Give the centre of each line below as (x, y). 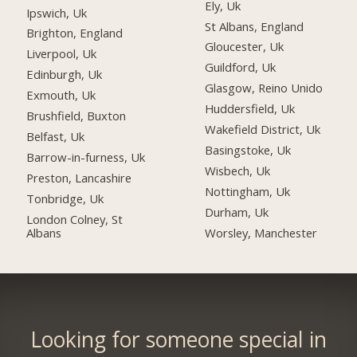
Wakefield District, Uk (263, 129)
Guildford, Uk (241, 67)
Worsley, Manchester (261, 232)
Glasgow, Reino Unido (264, 88)
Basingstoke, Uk (248, 149)
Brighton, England (75, 33)
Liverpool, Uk (62, 54)
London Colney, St (75, 219)
